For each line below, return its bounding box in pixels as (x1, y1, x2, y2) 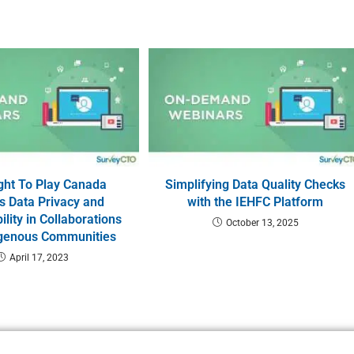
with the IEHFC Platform (187, 194, 324, 210)
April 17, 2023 (9, 252, 69, 264)
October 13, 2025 (225, 217, 299, 229)
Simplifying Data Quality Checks (165, 177, 346, 193)
